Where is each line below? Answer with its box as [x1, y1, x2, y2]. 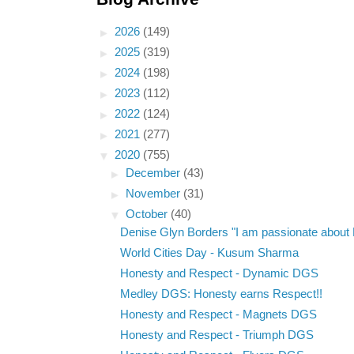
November [126, 187, 184, 201]
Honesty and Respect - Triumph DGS [119, 329, 314, 342]
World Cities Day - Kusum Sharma [119, 247, 299, 260]
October [126, 208, 171, 221]
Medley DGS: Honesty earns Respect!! [119, 288, 322, 301]
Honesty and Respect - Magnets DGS [119, 308, 317, 322]
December [126, 167, 184, 180]
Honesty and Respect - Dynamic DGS [119, 267, 318, 281]
